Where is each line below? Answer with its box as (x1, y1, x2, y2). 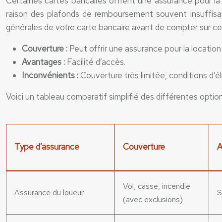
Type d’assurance (14, 141, 79, 152)
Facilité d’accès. (67, 56, 125, 67)
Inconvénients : (22, 70, 80, 81)
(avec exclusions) (123, 194, 183, 205)
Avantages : (22, 56, 67, 67)
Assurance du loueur (14, 187, 84, 198)
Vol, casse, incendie (123, 181, 190, 191)
